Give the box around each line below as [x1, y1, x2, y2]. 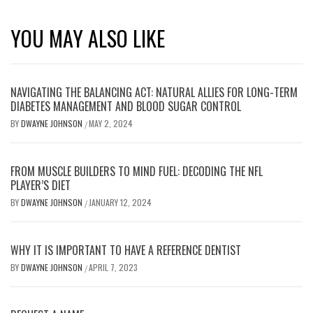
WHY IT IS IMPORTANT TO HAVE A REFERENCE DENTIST [10, 242, 241, 259]
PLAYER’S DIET [10, 177, 71, 194]
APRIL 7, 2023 [89, 261, 138, 273]
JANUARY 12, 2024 [89, 196, 152, 208]
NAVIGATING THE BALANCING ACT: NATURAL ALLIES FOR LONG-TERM [10, 84, 298, 101]
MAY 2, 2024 [89, 117, 133, 129]
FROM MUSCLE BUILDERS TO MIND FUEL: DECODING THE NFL [10, 163, 263, 180]
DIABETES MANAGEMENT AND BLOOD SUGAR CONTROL [10, 98, 241, 115]
